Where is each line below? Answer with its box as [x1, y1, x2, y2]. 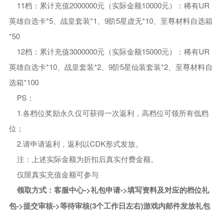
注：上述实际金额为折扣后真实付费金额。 [17, 154, 159, 165]
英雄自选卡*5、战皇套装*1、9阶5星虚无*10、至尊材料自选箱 [8, 15, 213, 26]
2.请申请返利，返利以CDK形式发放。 [17, 138, 143, 149]
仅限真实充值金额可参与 [17, 169, 99, 180]
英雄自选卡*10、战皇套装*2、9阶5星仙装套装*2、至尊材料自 [8, 61, 213, 72]
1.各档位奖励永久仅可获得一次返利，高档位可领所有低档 [17, 108, 209, 118]
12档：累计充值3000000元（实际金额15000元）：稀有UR [17, 46, 210, 57]
